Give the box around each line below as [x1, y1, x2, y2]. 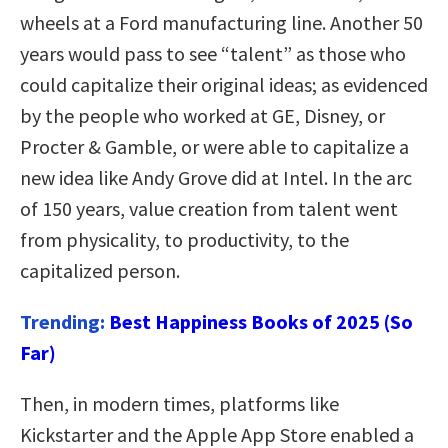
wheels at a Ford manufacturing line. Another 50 [20, 9, 423, 35]
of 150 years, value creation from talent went [20, 195, 398, 221]
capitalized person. [20, 257, 180, 283]
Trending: [20, 308, 109, 334]
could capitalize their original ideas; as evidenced [20, 71, 428, 97]
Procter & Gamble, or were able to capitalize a [20, 133, 409, 159]
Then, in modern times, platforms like [20, 390, 339, 416]
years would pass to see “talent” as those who [20, 40, 406, 66]
